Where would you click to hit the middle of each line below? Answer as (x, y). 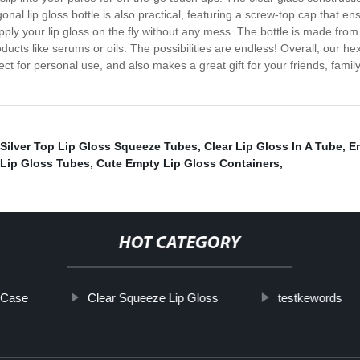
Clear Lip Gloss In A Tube (273, 147)
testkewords (310, 298)
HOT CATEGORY (180, 244)
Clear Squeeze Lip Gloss (153, 298)
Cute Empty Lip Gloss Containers (188, 164)
